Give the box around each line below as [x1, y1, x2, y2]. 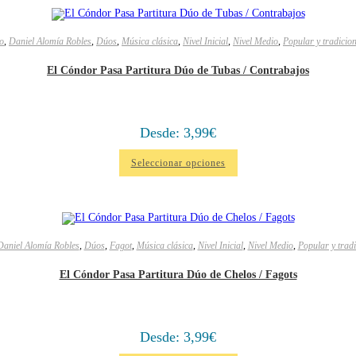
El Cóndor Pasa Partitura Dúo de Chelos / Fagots [59, 268, 297, 281]
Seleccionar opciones [130, 157, 226, 168]
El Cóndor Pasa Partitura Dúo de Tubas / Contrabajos [47, 64, 309, 76]
